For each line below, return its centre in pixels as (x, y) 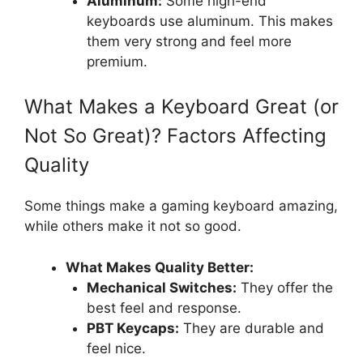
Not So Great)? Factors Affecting (175, 136)
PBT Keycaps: (132, 328)
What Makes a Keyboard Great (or (181, 107)
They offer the (284, 287)
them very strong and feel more (189, 41)
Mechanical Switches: (161, 287)
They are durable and (251, 328)
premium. (117, 61)
